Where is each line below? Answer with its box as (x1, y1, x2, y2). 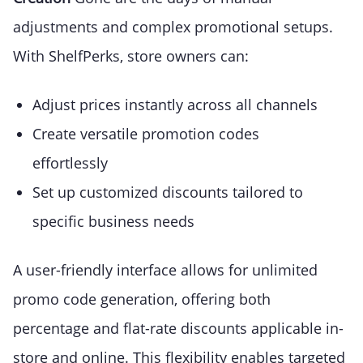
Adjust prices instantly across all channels (32, 95, 318, 115)
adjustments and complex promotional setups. (13, 17, 333, 37)
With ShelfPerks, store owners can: (13, 46, 249, 66)
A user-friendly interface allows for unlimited (13, 260, 318, 280)
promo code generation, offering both (13, 289, 271, 310)
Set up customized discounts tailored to (32, 182, 303, 203)
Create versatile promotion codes (32, 124, 259, 144)
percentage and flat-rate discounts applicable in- (13, 318, 344, 339)
